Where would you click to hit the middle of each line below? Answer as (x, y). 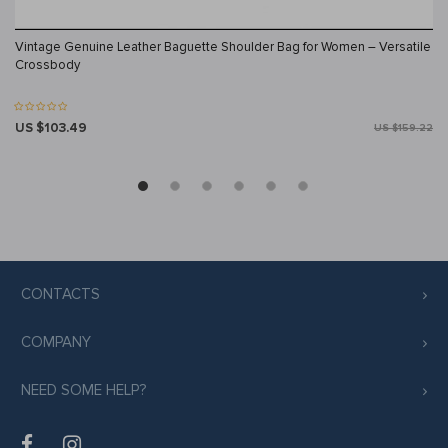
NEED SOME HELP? (83, 390)
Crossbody (47, 65)
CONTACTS (60, 294)
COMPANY (56, 342)
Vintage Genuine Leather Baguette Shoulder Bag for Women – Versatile (223, 47)
